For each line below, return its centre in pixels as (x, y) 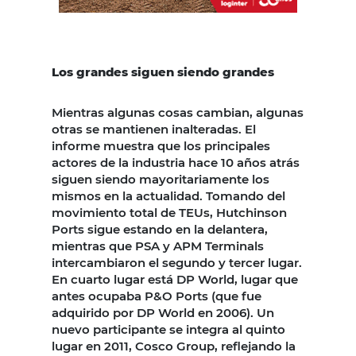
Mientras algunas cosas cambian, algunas (178, 113)
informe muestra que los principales (161, 146)
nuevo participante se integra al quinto (168, 330)
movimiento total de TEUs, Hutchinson (169, 213)
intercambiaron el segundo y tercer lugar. (177, 263)
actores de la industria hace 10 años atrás (176, 163)
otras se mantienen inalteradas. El (154, 130)
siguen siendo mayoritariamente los (161, 180)
